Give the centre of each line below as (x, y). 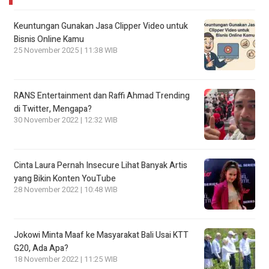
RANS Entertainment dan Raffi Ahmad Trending (102, 96)
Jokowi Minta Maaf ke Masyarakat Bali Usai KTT (101, 235)
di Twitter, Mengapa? (53, 109)
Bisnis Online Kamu (49, 40)
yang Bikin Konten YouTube (65, 179)
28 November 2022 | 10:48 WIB (66, 190)
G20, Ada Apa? (41, 249)
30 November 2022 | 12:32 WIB (66, 120)
